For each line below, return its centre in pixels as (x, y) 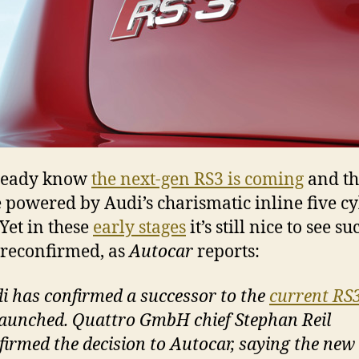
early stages (139, 228)
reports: (226, 252)
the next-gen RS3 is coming (198, 180)
